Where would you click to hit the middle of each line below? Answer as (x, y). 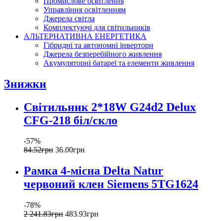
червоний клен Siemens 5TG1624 (111, 184)
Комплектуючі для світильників (97, 27)
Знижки (25, 84)
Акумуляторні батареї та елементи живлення (119, 63)
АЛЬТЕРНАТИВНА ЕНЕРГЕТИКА (85, 36)
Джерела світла (69, 18)
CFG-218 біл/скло (71, 120)
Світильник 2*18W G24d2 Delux (110, 107)
